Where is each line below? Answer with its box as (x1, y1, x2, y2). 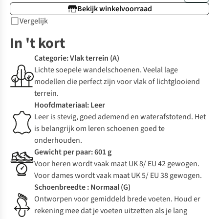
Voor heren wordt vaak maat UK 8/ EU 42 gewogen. (34, 158, 199, 170)
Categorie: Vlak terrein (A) (34, 53, 119, 64)
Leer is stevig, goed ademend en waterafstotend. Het (34, 111, 206, 123)
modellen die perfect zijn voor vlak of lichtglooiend (34, 76, 200, 88)
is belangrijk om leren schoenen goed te (34, 123, 165, 134)
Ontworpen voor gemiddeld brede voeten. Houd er (34, 194, 200, 205)
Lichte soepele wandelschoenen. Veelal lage (34, 65, 178, 76)
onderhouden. (34, 135, 82, 146)
